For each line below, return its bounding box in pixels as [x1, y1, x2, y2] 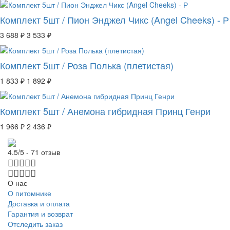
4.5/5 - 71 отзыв [8, 147, 60, 158]
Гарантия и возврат [8, 208, 73, 219]
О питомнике [8, 188, 51, 199]
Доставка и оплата [8, 198, 70, 209]
